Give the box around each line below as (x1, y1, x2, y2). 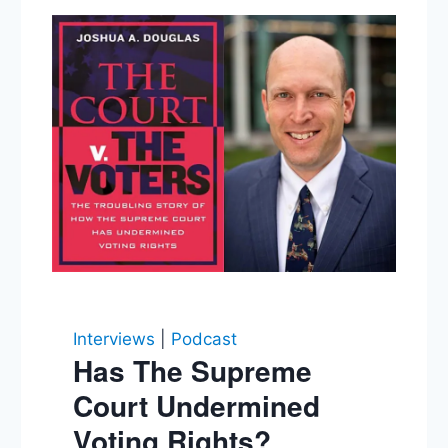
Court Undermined (72, 384, 320, 426)
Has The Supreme (72, 349, 312, 391)
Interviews (72, 328, 155, 349)
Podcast (170, 328, 237, 349)
